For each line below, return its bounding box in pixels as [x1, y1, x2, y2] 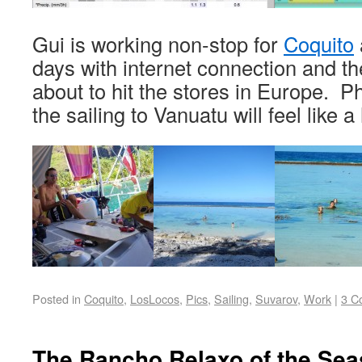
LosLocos [130, 290, 179, 307]
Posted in [32, 290, 81, 307]
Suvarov [255, 290, 297, 307]
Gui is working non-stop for [32, 29, 284, 58]
